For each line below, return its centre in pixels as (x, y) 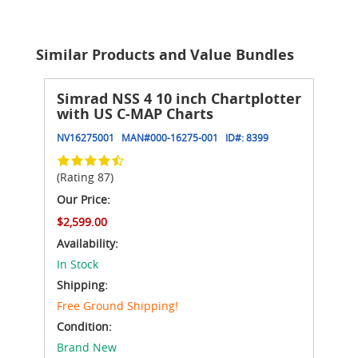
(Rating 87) (85, 177)
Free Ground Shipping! (117, 306)
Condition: (84, 327)
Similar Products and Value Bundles (165, 55)
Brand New (87, 348)
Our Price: (84, 200)
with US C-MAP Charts (135, 114)
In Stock (78, 265)
